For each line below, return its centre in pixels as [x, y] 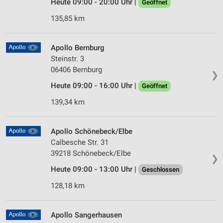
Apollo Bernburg [78, 48]
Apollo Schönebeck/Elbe [92, 132]
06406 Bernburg [76, 70]
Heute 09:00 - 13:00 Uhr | [95, 169]
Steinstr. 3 [67, 59]
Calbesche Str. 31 [80, 143]
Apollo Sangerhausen [86, 215]
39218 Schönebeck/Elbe [91, 154]
